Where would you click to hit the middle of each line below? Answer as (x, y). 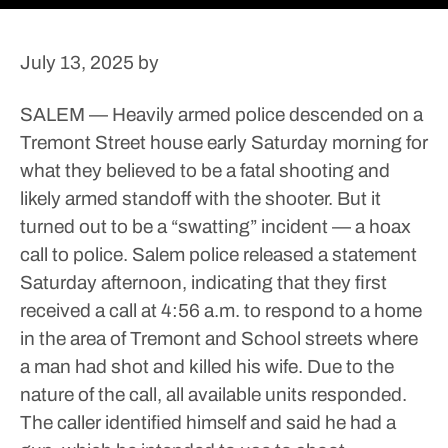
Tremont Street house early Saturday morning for (224, 142)
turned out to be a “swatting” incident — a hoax (215, 226)
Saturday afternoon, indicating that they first (203, 282)
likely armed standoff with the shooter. (176, 198)
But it (357, 198)
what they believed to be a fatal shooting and (205, 170)
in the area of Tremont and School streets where (219, 338)
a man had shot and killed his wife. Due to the (207, 366)
